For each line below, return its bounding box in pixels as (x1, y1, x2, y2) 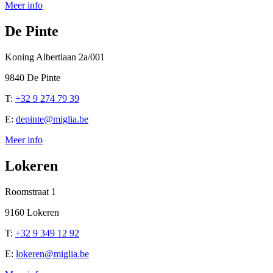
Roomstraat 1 (5, 186, 56, 197)
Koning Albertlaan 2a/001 (5, 51, 105, 62)
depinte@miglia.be (16, 113, 88, 124)
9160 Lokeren (5, 207, 59, 218)
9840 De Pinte (5, 72, 60, 83)
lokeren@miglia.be (16, 248, 89, 259)
